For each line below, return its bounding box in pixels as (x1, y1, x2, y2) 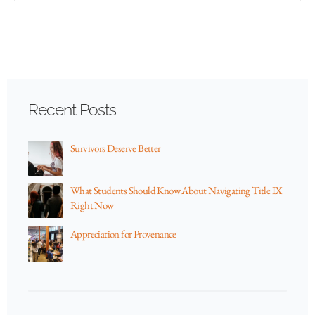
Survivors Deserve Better (70, 141, 161, 155)
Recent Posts (28, 100, 116, 120)
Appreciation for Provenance (70, 227, 176, 241)
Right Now (70, 198, 114, 212)
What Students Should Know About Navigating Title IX (70, 184, 283, 198)
